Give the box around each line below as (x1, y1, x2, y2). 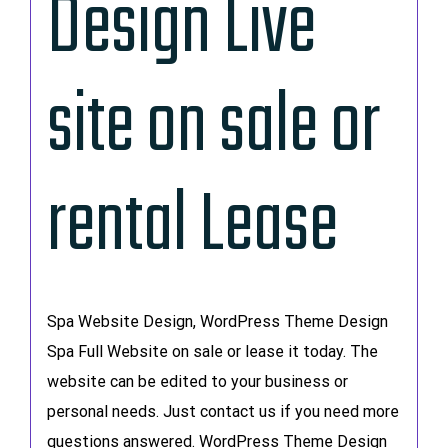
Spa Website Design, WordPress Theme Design (46, 311, 388, 331)
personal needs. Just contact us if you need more (46, 401, 399, 421)
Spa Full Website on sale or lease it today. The (46, 341, 378, 361)
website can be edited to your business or (46, 371, 348, 391)
